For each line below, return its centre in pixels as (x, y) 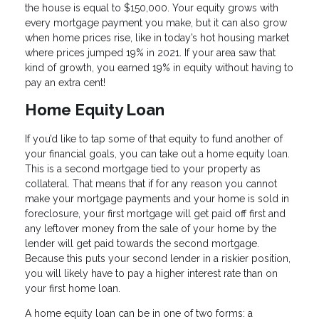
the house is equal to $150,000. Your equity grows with (152, 8)
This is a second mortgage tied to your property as (143, 169)
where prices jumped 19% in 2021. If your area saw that (150, 53)
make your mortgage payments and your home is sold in (157, 199)
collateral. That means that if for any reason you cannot (151, 184)
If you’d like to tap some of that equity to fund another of (154, 139)
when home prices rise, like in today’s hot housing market (157, 38)
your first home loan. (73, 289)
